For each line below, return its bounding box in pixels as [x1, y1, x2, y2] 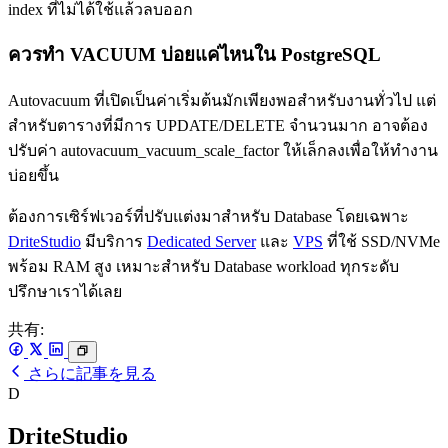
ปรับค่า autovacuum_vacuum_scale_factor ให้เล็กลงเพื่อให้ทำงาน [8, 142, 438, 160]
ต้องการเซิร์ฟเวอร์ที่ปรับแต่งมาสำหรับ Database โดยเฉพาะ [8, 208, 409, 226]
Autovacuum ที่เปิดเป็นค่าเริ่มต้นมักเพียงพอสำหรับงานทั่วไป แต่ [8, 92, 436, 110]
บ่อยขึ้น [8, 167, 59, 185]
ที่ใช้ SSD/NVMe [323, 233, 440, 251]
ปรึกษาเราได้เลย [8, 283, 122, 301]
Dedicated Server [147, 233, 256, 251]
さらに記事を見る [24, 365, 156, 383]
